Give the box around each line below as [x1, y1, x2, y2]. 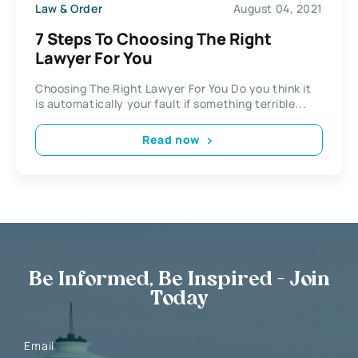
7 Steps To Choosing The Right [35, 27, 272, 50]
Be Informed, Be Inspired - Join [28, 270, 330, 290]
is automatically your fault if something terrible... [35, 95, 307, 111]
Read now [142, 132, 200, 148]
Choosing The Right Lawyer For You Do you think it [35, 80, 312, 96]
